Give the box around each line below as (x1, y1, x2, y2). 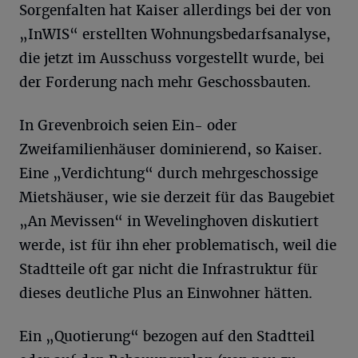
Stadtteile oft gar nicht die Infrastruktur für (19, 260, 318, 278)
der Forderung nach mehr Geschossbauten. (19, 73, 311, 91)
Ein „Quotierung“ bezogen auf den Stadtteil (19, 327, 315, 345)
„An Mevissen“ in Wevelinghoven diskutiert (19, 212, 319, 230)
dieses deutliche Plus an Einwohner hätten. (19, 284, 312, 302)
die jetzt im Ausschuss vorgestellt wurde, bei (19, 49, 324, 67)
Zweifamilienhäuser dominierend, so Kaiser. (19, 140, 322, 158)
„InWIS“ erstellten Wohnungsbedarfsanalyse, (19, 25, 331, 43)
